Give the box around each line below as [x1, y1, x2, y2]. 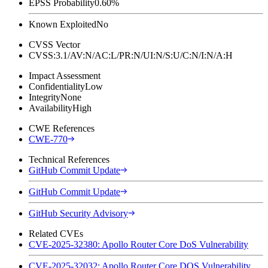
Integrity [29, 92, 60, 102]
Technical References [29, 154, 109, 165]
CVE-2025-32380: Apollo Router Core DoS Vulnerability [29, 239, 248, 249]
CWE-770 [29, 133, 68, 144]
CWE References [29, 123, 95, 133]
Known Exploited [29, 19, 96, 29]
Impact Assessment [29, 70, 100, 81]
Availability [29, 102, 72, 113]
